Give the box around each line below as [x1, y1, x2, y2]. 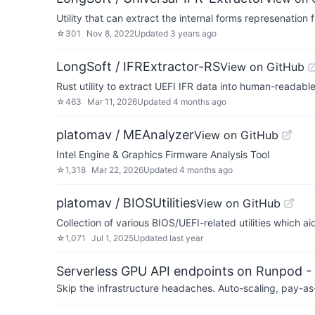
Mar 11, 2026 [87, 96, 137, 107]
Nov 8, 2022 [86, 28, 134, 39]
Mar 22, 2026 [91, 165, 143, 175]
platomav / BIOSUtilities [56, 195, 196, 210]
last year [169, 233, 203, 243]
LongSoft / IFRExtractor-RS [56, 59, 220, 74]
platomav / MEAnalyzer [56, 127, 194, 142]
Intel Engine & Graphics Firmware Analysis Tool [56, 148, 269, 160]
